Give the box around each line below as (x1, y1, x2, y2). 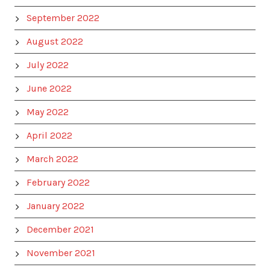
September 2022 (27, 12, 99, 24)
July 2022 (27, 59, 69, 71)
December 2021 (27, 224, 94, 235)
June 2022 (27, 83, 72, 94)
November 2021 (27, 247, 95, 259)
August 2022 (27, 36, 83, 47)
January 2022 (27, 200, 84, 212)
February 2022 (27, 177, 90, 188)
